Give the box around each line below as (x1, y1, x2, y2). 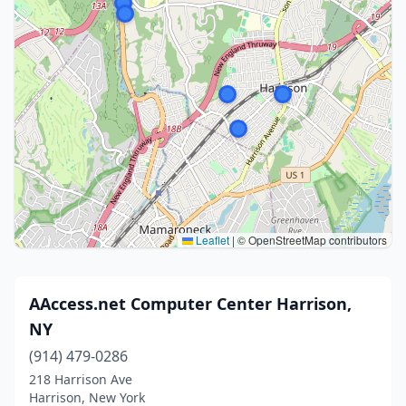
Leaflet (193, 232, 229, 247)
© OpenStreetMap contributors (235, 232, 387, 247)
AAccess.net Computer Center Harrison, (29, 293, 352, 314)
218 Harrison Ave (29, 371, 132, 388)
